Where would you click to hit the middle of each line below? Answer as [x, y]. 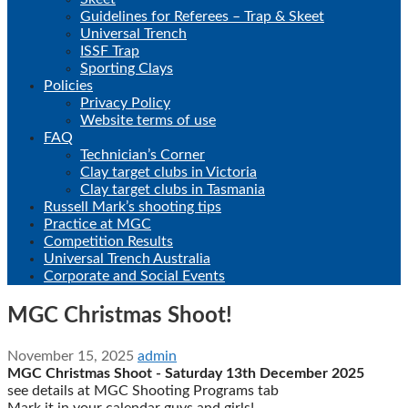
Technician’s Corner [143, 154]
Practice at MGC [97, 224]
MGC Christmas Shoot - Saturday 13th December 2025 [189, 373]
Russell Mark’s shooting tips [133, 206]
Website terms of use [148, 120]
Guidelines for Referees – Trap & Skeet [202, 16]
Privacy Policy [125, 102]
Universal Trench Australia [127, 258]
